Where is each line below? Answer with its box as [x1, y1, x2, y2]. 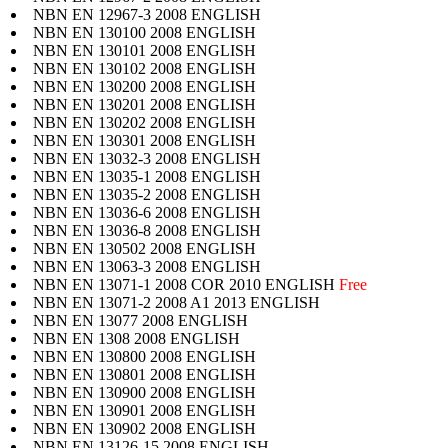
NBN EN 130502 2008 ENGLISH [33, 239, 256, 257]
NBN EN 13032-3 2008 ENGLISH [33, 149, 261, 167]
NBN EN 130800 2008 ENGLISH [33, 347, 256, 365]
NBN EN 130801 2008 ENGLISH [33, 365, 256, 383]
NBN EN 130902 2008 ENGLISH [33, 419, 256, 437]
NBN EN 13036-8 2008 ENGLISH [33, 221, 261, 239]
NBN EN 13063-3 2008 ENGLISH [33, 257, 261, 275]
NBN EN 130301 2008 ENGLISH [33, 131, 256, 149]
